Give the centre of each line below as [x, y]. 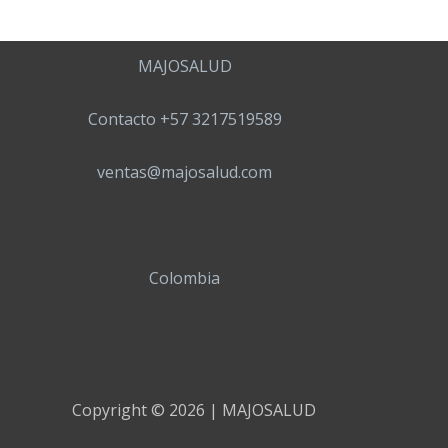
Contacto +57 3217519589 [184, 119]
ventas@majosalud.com [184, 172]
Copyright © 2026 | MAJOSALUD [194, 410]
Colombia [184, 278]
